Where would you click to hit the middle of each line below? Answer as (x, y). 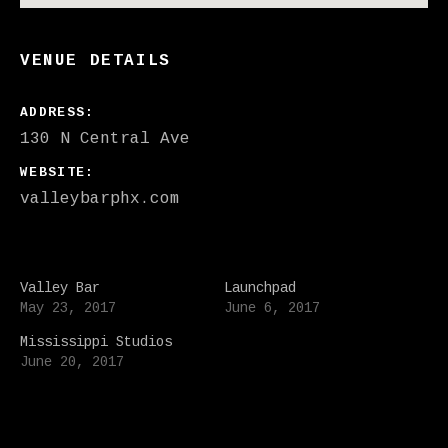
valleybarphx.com (100, 199)
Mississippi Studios (96, 342)
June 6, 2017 (272, 308)
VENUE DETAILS (95, 61)
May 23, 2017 (68, 308)
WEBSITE (53, 172)
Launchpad (260, 288)
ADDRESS (53, 112)
